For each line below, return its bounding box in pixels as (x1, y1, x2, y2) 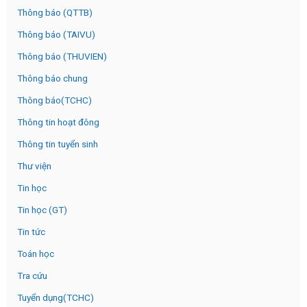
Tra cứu (17, 269, 47, 281)
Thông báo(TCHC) (17, 94, 92, 106)
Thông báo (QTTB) (17, 6, 93, 18)
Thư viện (17, 160, 51, 171)
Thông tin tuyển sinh (17, 138, 98, 149)
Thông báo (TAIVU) (17, 28, 95, 40)
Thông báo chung (17, 72, 88, 84)
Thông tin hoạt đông (17, 116, 99, 127)
